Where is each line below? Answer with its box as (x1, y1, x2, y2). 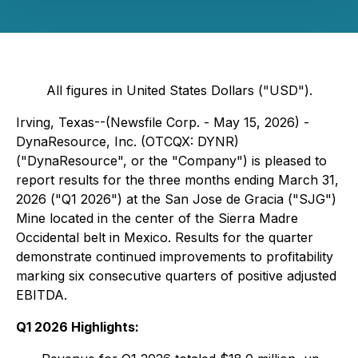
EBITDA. (16, 287, 67, 303)
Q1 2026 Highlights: (16, 319, 139, 335)
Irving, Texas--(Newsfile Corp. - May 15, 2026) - (16, 114, 309, 130)
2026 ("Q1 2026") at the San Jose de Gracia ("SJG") (16, 191, 336, 207)
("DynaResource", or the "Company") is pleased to (16, 153, 327, 169)
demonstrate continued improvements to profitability (16, 249, 333, 265)
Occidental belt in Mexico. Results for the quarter (16, 229, 313, 245)
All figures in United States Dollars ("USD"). (46, 82, 312, 98)
